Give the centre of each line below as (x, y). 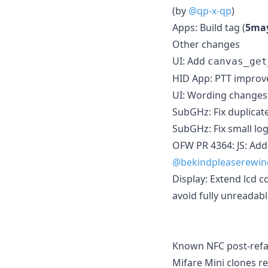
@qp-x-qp (210, 10)
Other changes (206, 44)
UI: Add (190, 61)
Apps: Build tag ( (209, 27)
